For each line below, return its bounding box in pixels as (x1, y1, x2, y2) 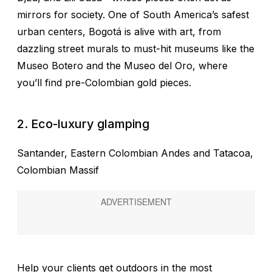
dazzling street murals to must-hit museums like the (17, 42, 254, 55)
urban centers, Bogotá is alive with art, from (17, 25, 221, 38)
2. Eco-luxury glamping (17, 116, 149, 131)
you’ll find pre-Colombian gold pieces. (17, 76, 191, 89)
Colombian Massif (17, 163, 99, 176)
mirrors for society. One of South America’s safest (17, 8, 249, 21)
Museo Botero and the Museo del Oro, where (17, 59, 228, 72)
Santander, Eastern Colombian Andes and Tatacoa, (17, 146, 253, 159)
